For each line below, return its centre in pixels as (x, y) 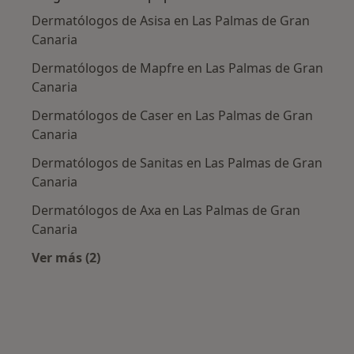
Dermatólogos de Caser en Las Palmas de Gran (172, 116)
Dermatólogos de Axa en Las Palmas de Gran (166, 211)
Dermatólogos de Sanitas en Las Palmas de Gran (177, 163)
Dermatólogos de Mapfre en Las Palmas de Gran (177, 68)
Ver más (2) (66, 258)
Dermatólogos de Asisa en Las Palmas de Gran (171, 21)
